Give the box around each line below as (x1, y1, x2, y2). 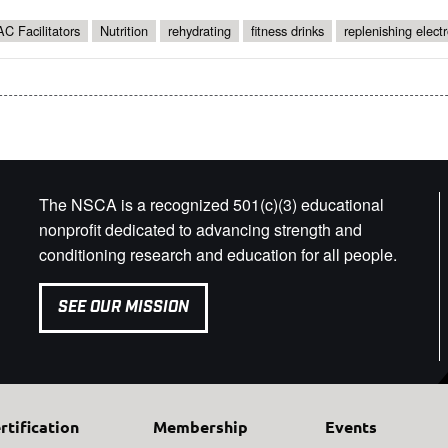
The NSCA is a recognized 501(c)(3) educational (38, 193, 384, 217)
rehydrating (168, 21, 231, 41)
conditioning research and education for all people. (38, 243, 397, 267)
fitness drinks (251, 21, 324, 41)
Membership (153, 416, 249, 438)
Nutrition (100, 21, 148, 41)
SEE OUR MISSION (57, 296, 189, 318)
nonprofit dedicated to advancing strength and (38, 218, 362, 242)
